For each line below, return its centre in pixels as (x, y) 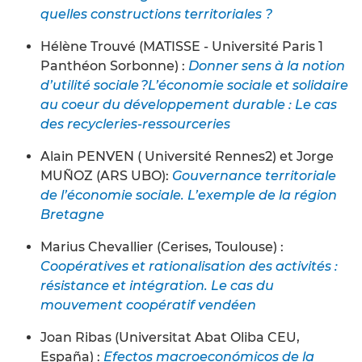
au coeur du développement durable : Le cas (189, 104)
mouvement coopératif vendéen (148, 305)
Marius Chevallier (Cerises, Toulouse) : (162, 246)
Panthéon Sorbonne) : (114, 65)
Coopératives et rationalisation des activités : (189, 266)
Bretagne (72, 214)
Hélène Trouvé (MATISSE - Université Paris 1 (182, 46)
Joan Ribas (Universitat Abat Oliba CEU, (170, 337)
